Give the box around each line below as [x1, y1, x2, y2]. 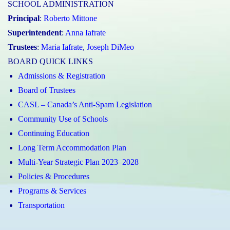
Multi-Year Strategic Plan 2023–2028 [18, 158, 139, 167]
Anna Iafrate [65, 28, 106, 37]
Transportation [18, 201, 65, 210]
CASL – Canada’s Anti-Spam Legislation [18, 100, 152, 109]
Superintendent [8, 28, 62, 37]
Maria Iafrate [41, 43, 83, 52]
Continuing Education [18, 129, 89, 138]
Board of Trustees [18, 86, 75, 95]
